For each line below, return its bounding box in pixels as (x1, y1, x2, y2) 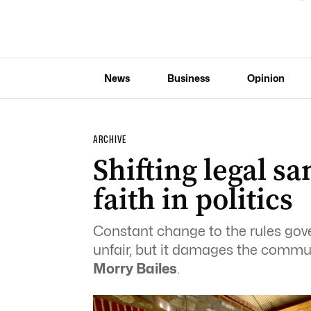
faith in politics (92, 179, 293, 219)
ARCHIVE (92, 133, 126, 146)
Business (167, 72, 210, 84)
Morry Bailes (92, 260, 177, 277)
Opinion (246, 72, 285, 84)
